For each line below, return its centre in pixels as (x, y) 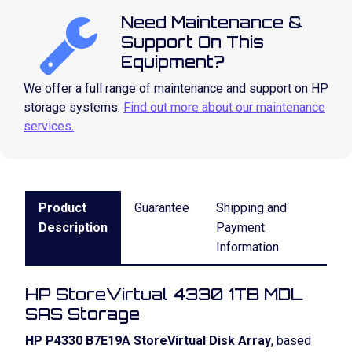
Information (247, 247)
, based (291, 341)
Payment (240, 227)
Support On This (192, 42)
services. (49, 126)
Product (62, 208)
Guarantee (162, 208)
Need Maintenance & (212, 22)
